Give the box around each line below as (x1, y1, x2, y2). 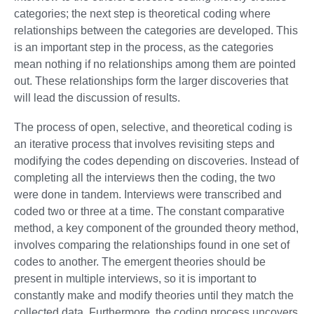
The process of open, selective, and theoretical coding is (14, 121, 292, 134)
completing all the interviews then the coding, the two (14, 172, 275, 184)
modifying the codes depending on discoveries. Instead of (14, 155, 299, 168)
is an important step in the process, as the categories (14, 41, 273, 54)
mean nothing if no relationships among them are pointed (14, 58, 296, 71)
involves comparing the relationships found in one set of (14, 239, 289, 252)
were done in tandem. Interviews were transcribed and (14, 189, 282, 201)
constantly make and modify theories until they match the (14, 289, 294, 302)
